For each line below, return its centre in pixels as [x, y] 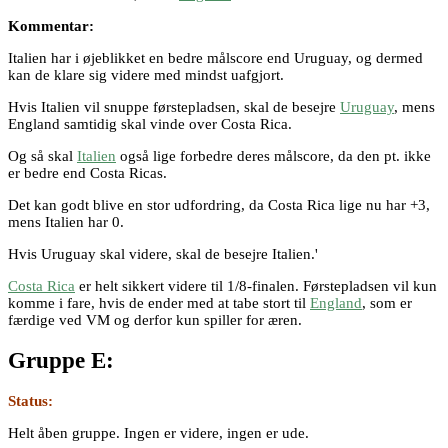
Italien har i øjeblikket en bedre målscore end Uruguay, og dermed [215, 58]
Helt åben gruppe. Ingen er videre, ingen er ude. [158, 432]
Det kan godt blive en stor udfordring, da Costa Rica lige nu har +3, [219, 205]
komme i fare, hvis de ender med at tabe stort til [159, 303]
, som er [387, 303]
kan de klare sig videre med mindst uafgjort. [146, 75]
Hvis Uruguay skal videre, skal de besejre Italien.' [163, 254]
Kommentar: [51, 26]
